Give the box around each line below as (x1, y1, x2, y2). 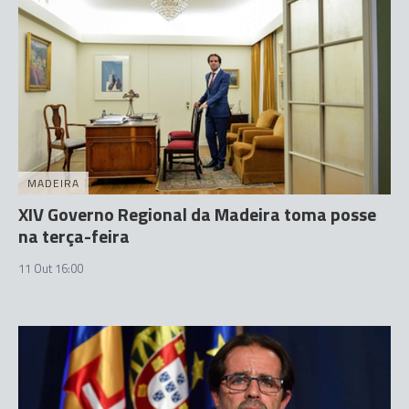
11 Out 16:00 (18, 259, 83, 278)
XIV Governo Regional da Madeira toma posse (18, 200, 376, 228)
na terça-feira (18, 222, 130, 250)
